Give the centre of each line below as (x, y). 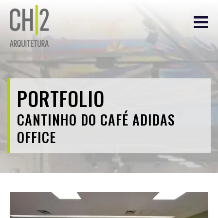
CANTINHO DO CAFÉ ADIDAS (96, 119)
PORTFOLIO (61, 98)
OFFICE (36, 137)
